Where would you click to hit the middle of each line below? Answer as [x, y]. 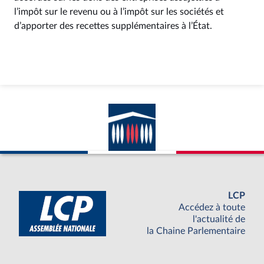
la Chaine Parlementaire [196, 231]
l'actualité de [219, 220]
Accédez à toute [212, 208]
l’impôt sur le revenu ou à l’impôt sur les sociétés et [119, 12]
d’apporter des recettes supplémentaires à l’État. [115, 26]
